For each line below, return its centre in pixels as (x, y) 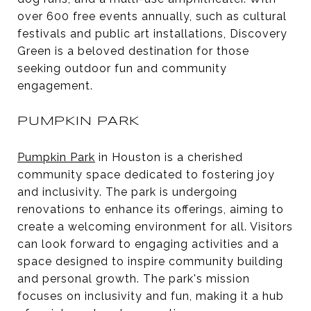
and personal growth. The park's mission (134, 278)
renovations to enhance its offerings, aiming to (151, 209)
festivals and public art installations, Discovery (152, 33)
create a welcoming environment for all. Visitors (155, 226)
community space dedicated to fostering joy (146, 174)
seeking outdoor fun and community (122, 68)
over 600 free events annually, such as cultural (152, 16)
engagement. (55, 85)
